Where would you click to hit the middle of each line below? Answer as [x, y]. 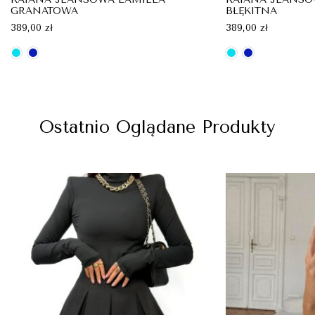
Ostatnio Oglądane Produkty [157, 127]
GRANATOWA [44, 11]
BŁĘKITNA [251, 11]
